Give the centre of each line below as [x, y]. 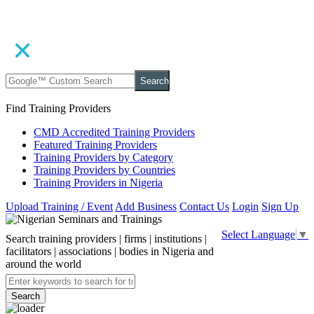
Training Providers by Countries [104, 170]
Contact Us [204, 206]
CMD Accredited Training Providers [114, 132]
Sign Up [280, 206]
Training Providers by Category [103, 157]
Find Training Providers [58, 108]
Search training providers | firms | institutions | [106, 239]
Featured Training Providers [95, 145]
